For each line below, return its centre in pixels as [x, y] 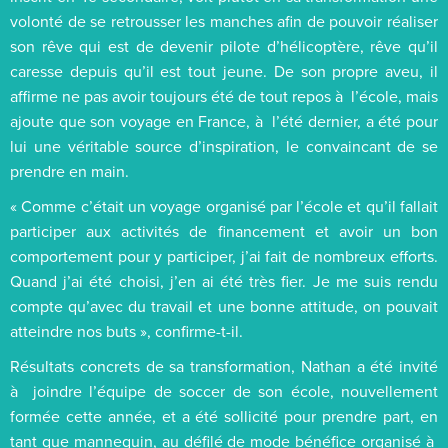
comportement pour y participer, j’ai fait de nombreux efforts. [224, 255]
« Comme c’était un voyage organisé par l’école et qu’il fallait [224, 205]
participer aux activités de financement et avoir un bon [224, 230]
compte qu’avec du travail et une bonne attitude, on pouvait [224, 305]
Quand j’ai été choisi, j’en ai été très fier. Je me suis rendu [224, 280]
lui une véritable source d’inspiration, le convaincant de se [224, 145]
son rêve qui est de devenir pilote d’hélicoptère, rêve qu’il [224, 45]
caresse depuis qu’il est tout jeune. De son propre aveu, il [224, 70]
